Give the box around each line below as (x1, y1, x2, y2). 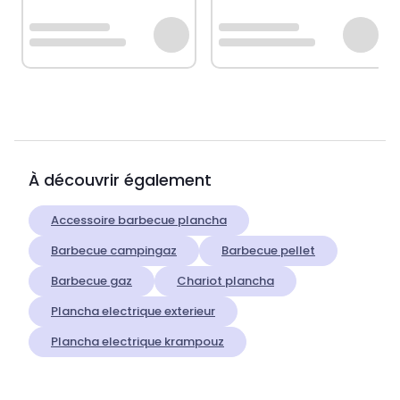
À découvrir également (29, 169, 212, 192)
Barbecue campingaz (51, 242, 177, 260)
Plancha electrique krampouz (51, 333, 224, 351)
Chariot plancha (177, 272, 274, 290)
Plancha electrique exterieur (51, 303, 215, 321)
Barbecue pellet (221, 242, 315, 260)
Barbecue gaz (51, 272, 132, 290)
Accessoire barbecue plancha (51, 212, 227, 229)
